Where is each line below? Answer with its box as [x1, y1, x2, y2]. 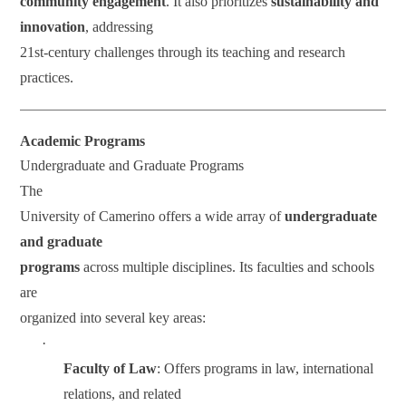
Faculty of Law [63, 360, 158, 376]
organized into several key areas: [20, 309, 207, 325]
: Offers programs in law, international [157, 360, 374, 376]
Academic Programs [20, 132, 146, 149]
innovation [20, 18, 86, 34]
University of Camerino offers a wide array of [20, 208, 285, 224]
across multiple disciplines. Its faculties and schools [80, 258, 375, 275]
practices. [20, 69, 74, 85]
